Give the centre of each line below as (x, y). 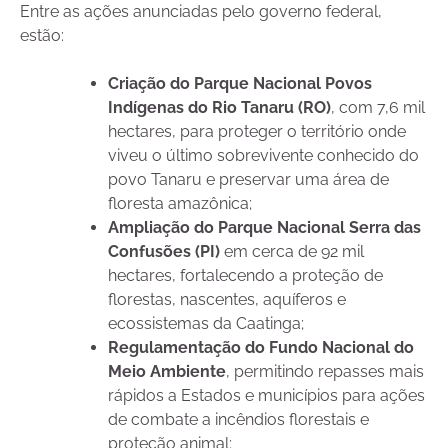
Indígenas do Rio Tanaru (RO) (219, 108)
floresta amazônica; (180, 204)
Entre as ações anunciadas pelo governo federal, (201, 12)
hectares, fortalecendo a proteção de (245, 276)
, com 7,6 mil (378, 108)
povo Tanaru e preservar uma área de (248, 180)
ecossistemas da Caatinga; (206, 324)
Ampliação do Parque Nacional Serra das (264, 228)
